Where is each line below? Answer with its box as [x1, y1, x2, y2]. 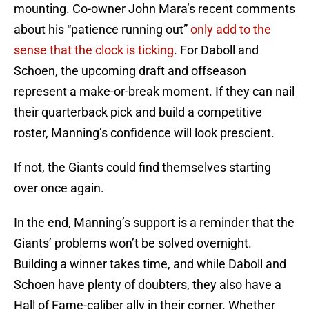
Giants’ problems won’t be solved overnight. [14, 236, 252, 251]
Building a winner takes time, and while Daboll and [14, 257, 286, 272]
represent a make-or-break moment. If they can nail [14, 84, 295, 99]
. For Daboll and [174, 43, 259, 58]
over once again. [14, 181, 104, 196]
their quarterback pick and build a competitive [14, 105, 262, 120]
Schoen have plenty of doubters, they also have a [14, 277, 281, 292]
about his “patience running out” [14, 22, 190, 37]
